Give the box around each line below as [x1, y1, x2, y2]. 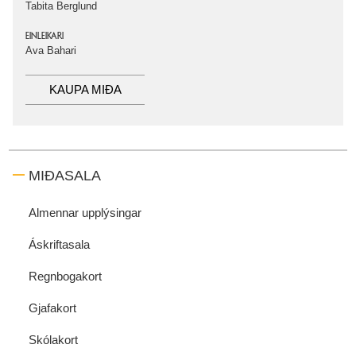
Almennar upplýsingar [29, 205, 141, 219]
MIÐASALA [29, 167, 101, 184]
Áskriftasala [29, 237, 90, 251]
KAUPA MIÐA [48, 82, 122, 96]
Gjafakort [29, 300, 76, 315]
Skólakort [29, 332, 78, 346]
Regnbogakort [29, 269, 102, 283]
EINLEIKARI [25, 29, 64, 41]
